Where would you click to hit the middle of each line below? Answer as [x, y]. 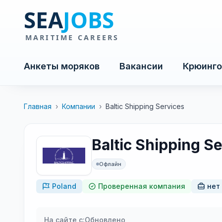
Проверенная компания [142, 186]
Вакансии [141, 66]
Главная [38, 106]
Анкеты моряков [62, 66]
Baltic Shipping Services [145, 106]
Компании [79, 106]
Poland [64, 186]
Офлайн [110, 164]
